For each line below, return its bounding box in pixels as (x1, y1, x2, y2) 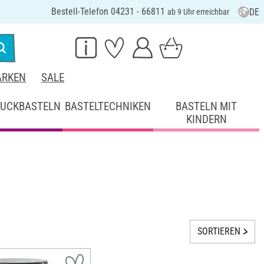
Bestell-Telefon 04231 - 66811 (51, 6, 167, 17)
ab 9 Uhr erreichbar (167, 7, 229, 16)
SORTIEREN (197, 226, 240, 237)
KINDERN (186, 112, 227, 126)
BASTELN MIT (176, 99, 237, 113)
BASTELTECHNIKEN (65, 99, 151, 113)
